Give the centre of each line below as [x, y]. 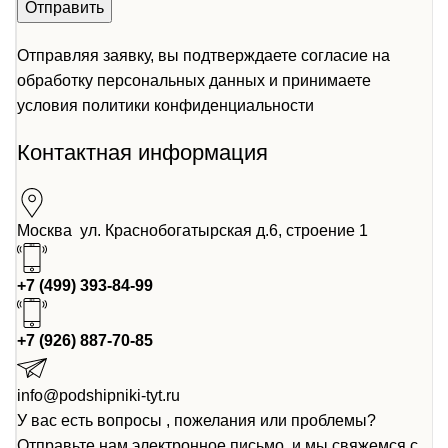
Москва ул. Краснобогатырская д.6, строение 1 [192, 230]
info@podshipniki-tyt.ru [98, 395]
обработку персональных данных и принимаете [194, 80]
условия [49, 105]
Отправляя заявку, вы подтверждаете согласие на [203, 55]
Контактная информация [142, 152]
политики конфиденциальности [198, 105]
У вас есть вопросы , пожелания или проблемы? [196, 420]
